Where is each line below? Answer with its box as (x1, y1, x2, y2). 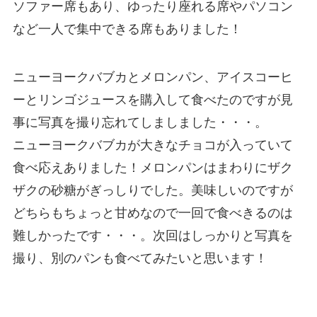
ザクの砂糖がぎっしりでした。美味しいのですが (12, 183, 293, 197)
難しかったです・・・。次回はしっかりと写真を (12, 228, 293, 243)
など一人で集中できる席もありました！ (12, 22, 242, 37)
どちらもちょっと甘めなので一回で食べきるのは (12, 205, 293, 220)
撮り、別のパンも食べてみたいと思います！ (12, 250, 267, 265)
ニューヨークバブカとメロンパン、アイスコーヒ (12, 69, 293, 84)
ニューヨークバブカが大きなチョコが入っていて (12, 137, 293, 152)
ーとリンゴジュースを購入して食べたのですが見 (12, 92, 293, 107)
